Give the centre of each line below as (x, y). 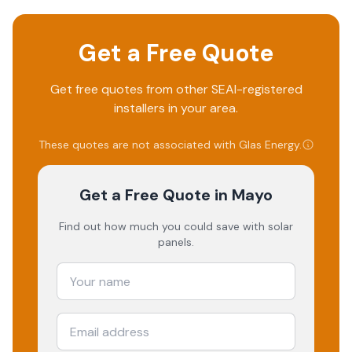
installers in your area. (176, 108)
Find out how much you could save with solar (176, 226)
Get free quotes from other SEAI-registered (176, 89)
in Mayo (242, 195)
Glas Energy (269, 145)
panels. (176, 242)
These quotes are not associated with (138, 145)
